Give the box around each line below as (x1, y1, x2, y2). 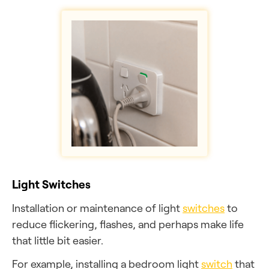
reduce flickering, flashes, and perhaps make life (12, 217, 244, 231)
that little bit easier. (12, 234, 103, 247)
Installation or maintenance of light (12, 201, 183, 214)
